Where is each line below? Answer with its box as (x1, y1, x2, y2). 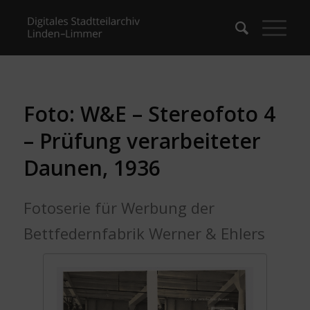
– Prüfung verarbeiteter (23, 127, 261, 155)
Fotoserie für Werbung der (23, 197, 215, 218)
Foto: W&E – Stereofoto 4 (23, 100, 275, 128)
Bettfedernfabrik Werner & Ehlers (23, 223, 265, 244)
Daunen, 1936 (23, 154, 161, 182)
